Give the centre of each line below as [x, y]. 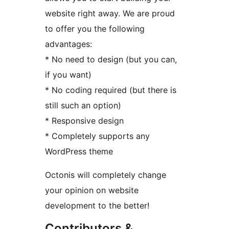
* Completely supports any [97, 136]
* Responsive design [84, 121]
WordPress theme [79, 152]
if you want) [68, 75]
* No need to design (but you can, [111, 60]
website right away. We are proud [110, 14]
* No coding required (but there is [111, 90]
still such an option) [83, 106]
